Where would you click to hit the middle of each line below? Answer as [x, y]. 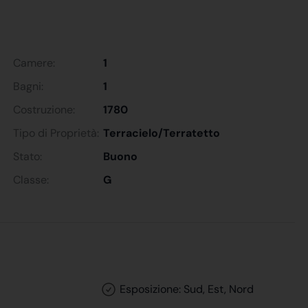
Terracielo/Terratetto [162, 133]
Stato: [27, 156]
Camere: [34, 63]
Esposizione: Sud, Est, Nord [185, 289]
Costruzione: [44, 109]
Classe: [31, 179]
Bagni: [28, 86]
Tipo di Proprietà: [56, 133]
